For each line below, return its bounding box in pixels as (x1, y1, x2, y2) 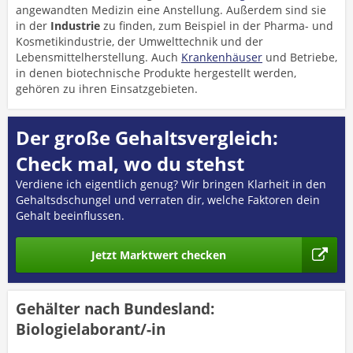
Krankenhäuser (181, 50, 262, 65)
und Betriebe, (262, 50, 337, 65)
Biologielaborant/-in (16, 319, 165, 340)
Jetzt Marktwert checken (91, 247, 226, 262)
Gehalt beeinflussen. (16, 208, 124, 223)
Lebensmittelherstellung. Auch (16, 50, 181, 65)
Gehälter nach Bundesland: (16, 299, 214, 319)
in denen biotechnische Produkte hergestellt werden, (16, 65, 296, 80)
